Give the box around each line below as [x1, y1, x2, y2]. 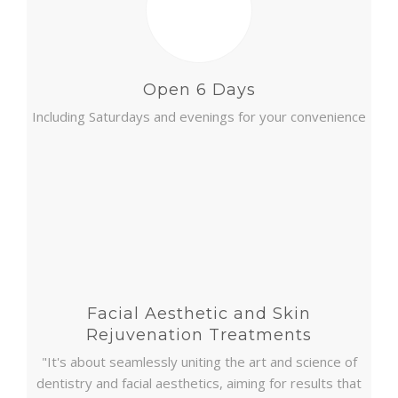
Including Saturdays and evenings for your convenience [32, 107, 366, 125]
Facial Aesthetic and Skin [87, 304, 311, 323]
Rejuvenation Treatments [86, 325, 312, 345]
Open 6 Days [142, 80, 256, 99]
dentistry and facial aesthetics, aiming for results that [36, 374, 362, 392]
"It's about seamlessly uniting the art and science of [41, 353, 357, 370]
